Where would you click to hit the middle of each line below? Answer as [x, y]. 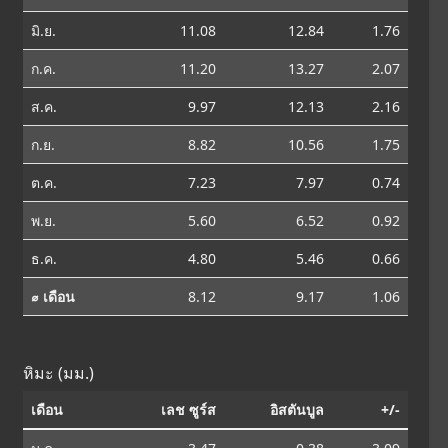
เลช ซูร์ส [189, 409]
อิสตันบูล [297, 409]
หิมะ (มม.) [59, 372]
